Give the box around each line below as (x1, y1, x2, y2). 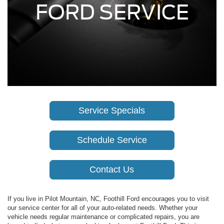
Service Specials (78, 105, 145, 116)
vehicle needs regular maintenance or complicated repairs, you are (7, 213, 199, 221)
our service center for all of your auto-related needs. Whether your (7, 204, 197, 212)
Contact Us (89, 164, 134, 175)
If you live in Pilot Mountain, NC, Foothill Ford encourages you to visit (7, 195, 209, 203)
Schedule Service (76, 135, 147, 145)
